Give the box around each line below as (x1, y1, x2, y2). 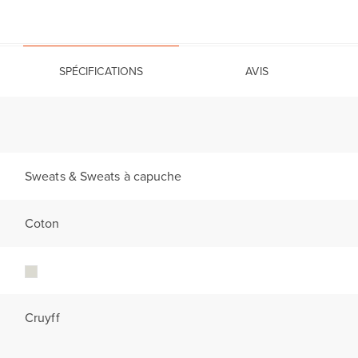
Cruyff (25, 308, 60, 327)
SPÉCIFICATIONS (58, 63, 144, 80)
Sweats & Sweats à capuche (25, 167, 182, 185)
